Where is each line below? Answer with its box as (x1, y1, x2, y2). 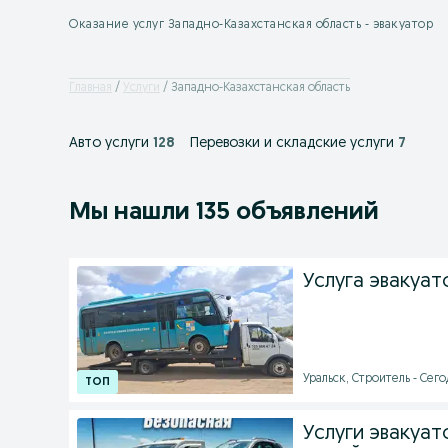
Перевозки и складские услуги (190, 136, 394, 151)
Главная (69, 81, 112, 94)
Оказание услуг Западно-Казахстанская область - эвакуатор (69, 19, 433, 31)
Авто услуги (69, 136, 149, 151)
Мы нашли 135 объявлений (69, 201, 379, 225)
